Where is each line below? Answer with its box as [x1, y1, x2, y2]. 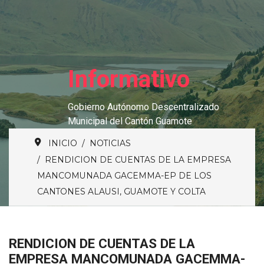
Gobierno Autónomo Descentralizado [68, 101, 219, 113]
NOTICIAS [90, 138, 131, 148]
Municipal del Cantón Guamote [68, 115, 192, 127]
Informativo [68, 65, 190, 93]
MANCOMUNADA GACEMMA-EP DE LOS [37, 170, 212, 180]
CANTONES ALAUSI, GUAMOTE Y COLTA [37, 186, 206, 196]
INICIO [48, 138, 78, 148]
